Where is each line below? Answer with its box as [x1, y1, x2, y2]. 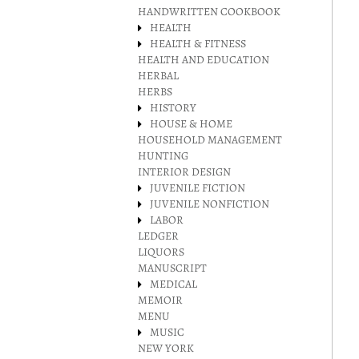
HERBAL [138, 68, 179, 83]
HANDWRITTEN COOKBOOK [138, 4, 280, 19]
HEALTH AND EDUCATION [138, 52, 269, 67]
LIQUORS [138, 244, 184, 260]
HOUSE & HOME [150, 116, 232, 131]
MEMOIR [138, 292, 183, 308]
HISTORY [150, 100, 196, 115]
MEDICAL [150, 276, 197, 292]
